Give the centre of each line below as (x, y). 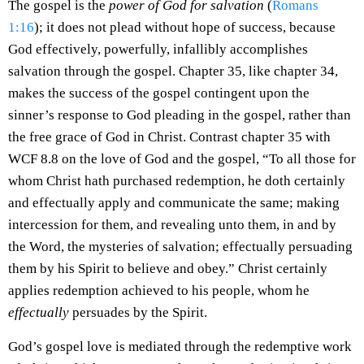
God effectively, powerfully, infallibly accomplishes (158, 49)
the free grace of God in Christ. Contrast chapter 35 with (169, 136)
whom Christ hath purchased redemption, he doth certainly (177, 180)
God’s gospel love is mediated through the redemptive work (180, 346)
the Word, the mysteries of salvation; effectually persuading (180, 246)
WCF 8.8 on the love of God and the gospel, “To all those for (182, 158)
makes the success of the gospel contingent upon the (159, 93)
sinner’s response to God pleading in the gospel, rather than (180, 115)
